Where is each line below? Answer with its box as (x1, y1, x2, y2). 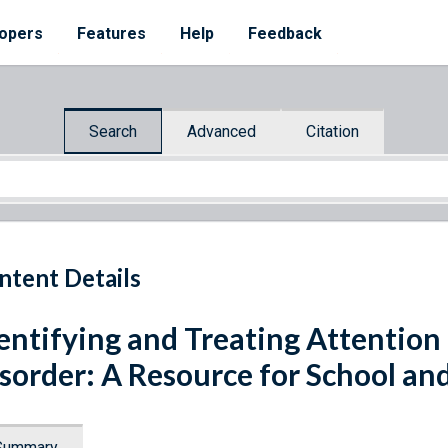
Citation (306, 121, 359, 141)
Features (77, 24, 146, 43)
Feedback (248, 24, 322, 43)
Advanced (187, 121, 256, 141)
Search (89, 121, 137, 141)
